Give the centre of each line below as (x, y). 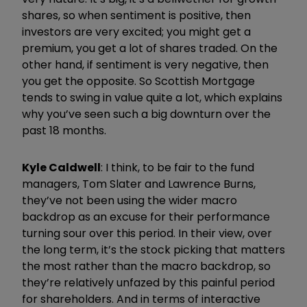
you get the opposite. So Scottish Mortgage (138, 81)
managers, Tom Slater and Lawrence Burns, (139, 184)
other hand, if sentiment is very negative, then (145, 64)
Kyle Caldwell (61, 167)
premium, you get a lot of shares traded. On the (150, 48)
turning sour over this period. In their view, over (147, 233)
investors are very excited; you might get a (136, 32)
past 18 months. (64, 130)
